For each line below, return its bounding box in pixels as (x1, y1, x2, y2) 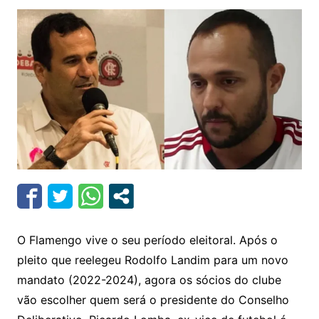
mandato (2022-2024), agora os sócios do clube (16, 273, 281, 288)
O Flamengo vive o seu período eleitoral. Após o (16, 233, 278, 248)
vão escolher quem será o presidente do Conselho (16, 293, 289, 308)
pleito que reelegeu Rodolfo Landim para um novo (16, 253, 288, 268)
